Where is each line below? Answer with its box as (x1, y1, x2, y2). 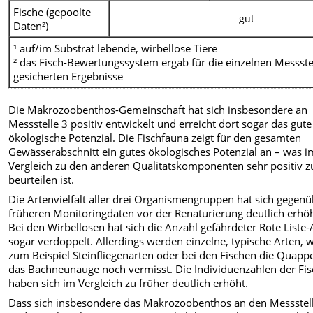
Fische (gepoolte (13, 4, 92, 19)
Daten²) (13, 18, 49, 33)
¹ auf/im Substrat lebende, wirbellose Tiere (13, 41, 218, 55)
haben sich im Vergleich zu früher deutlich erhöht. (8, 276, 249, 291)
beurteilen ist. (8, 172, 75, 187)
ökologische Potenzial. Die (8, 130, 138, 145)
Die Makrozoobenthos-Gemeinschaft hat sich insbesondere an (8, 102, 308, 117)
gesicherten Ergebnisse (13, 68, 124, 83)
